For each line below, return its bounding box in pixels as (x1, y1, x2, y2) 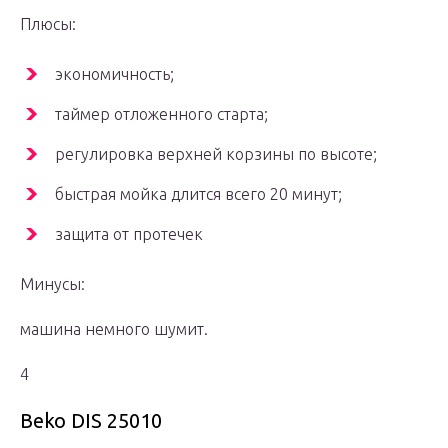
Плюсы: (20, 15, 76, 34)
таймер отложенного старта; (55, 105, 268, 124)
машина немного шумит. (20, 320, 208, 339)
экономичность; (55, 65, 174, 84)
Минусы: (20, 275, 85, 294)
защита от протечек (55, 225, 203, 244)
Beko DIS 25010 (20, 409, 162, 433)
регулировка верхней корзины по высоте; (55, 145, 377, 164)
